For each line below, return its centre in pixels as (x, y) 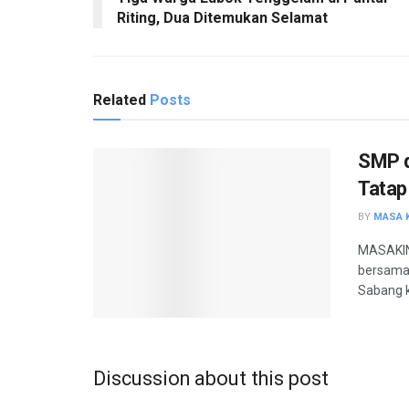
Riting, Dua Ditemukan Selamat (222, 17)
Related (120, 100)
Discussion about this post (211, 378)
